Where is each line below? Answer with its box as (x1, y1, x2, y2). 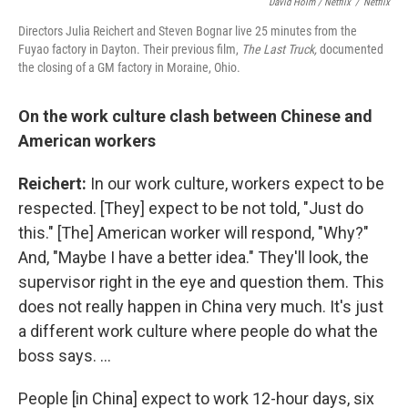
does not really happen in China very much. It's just (18, 297, 383, 317)
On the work (18, 107, 108, 127)
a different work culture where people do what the (18, 321, 378, 342)
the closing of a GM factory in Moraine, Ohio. (18, 60, 240, 76)
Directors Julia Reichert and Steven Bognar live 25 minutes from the (18, 24, 357, 39)
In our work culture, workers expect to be (90, 174, 384, 194)
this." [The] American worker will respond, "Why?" (18, 223, 369, 243)
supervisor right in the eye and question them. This (18, 272, 384, 292)
